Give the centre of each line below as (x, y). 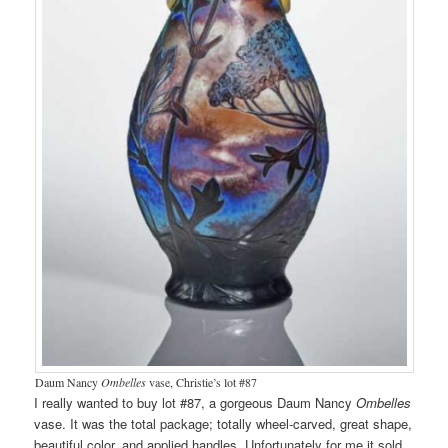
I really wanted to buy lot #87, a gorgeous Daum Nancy (195, 402)
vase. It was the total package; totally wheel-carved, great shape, (223, 423)
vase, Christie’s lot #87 (202, 381)
